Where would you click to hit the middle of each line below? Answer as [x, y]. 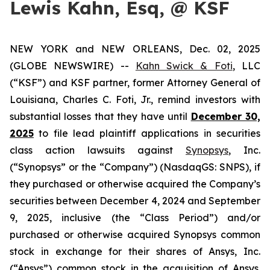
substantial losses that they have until [100, 116]
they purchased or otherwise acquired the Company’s [135, 184]
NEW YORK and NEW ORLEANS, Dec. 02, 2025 [135, 49]
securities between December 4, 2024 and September [135, 201]
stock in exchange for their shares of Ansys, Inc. [135, 251]
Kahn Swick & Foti [184, 66]
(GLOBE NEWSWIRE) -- [73, 66]
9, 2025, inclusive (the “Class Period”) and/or [135, 218]
